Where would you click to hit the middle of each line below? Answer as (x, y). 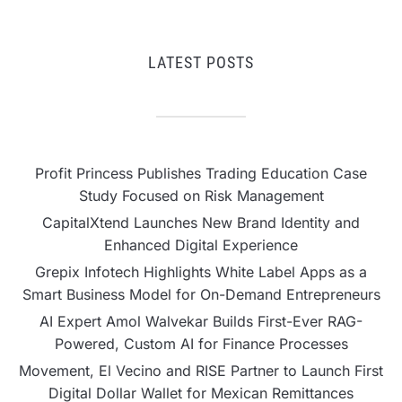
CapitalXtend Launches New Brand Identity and (201, 223)
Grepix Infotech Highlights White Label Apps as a (201, 272)
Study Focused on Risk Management (201, 196)
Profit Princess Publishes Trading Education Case (201, 174)
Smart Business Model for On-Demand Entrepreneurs (201, 295)
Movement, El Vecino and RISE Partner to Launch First (201, 371)
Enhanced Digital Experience (201, 245)
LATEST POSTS (201, 63)
